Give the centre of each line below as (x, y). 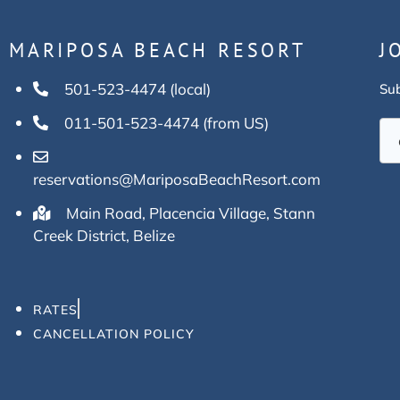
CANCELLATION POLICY (114, 334)
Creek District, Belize (104, 236)
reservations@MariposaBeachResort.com (177, 179)
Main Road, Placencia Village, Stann (191, 213)
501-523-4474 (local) (137, 89)
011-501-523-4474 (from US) (167, 123)
